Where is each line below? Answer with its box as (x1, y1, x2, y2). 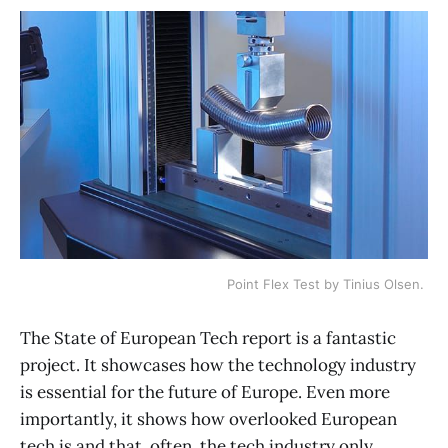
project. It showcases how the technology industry (20, 354, 416, 377)
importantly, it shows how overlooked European (20, 408, 397, 431)
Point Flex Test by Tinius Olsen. (227, 276, 428, 293)
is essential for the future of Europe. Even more (20, 381, 390, 404)
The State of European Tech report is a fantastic (20, 327, 396, 350)
